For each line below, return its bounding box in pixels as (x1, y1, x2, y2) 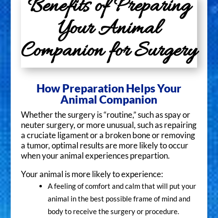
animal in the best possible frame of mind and (47, 194, 190, 203)
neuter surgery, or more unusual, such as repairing (20, 120, 197, 130)
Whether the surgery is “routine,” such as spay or (20, 110, 190, 120)
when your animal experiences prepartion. (20, 151, 170, 161)
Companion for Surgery (21, 37, 197, 66)
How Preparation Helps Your (36, 81, 182, 95)
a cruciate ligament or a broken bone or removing (20, 130, 195, 141)
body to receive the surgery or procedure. (47, 206, 179, 216)
